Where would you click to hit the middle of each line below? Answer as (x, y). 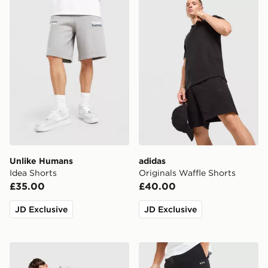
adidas (152, 161)
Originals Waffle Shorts (187, 173)
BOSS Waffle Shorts (185, 249)
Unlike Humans (41, 161)
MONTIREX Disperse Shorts (74, 249)
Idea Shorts (33, 173)
